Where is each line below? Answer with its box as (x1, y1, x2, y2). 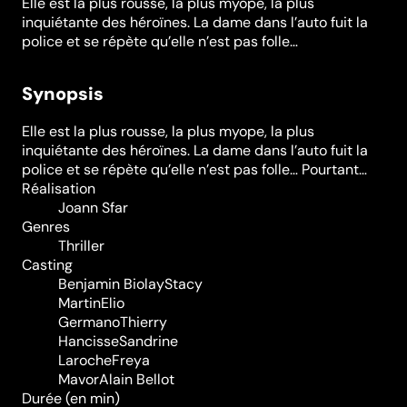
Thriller (58, 235, 104, 255)
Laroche (58, 350, 112, 370)
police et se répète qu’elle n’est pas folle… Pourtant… (22, 159, 367, 179)
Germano (58, 312, 120, 332)
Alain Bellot (99, 369, 174, 389)
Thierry (120, 312, 167, 332)
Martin (58, 293, 101, 313)
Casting (22, 254, 73, 274)
